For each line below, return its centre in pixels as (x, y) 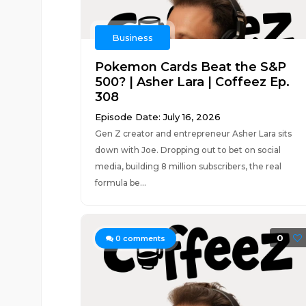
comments (143, 238)
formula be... (120, 183)
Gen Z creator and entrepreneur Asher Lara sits (193, 134)
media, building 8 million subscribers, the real (188, 166)
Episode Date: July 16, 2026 (157, 117)
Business (132, 38)
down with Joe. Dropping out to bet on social (187, 150)
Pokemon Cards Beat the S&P (190, 67)
